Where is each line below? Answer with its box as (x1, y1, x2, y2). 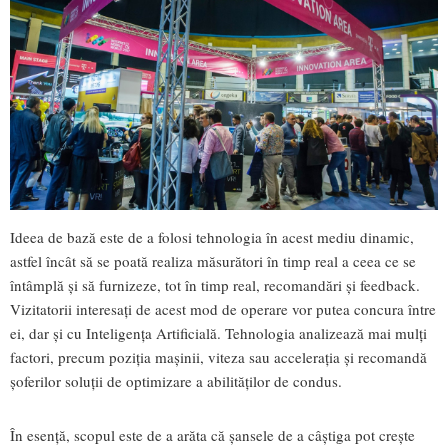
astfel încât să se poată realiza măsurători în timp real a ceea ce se (10, 250, 416, 271)
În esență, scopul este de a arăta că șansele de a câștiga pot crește (10, 425, 415, 446)
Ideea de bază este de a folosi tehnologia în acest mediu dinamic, (10, 226, 414, 247)
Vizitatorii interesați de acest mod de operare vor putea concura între (10, 298, 436, 319)
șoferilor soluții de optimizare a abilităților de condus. (10, 370, 342, 391)
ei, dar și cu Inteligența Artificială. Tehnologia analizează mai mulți (10, 322, 427, 343)
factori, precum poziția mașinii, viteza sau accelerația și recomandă (10, 346, 427, 367)
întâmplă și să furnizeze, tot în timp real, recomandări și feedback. (10, 274, 420, 295)
